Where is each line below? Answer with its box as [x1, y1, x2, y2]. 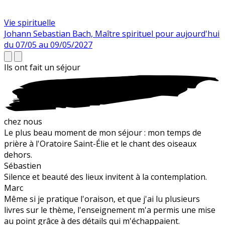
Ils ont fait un [4, 62, 56, 73]
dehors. [4, 149, 32, 161]
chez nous [4, 116, 42, 128]
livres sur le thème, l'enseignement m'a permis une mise [4, 204, 215, 216]
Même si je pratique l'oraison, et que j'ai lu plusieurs [4, 193, 200, 205]
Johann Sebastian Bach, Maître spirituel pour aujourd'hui [4, 28, 219, 40]
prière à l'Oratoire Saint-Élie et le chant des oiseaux [4, 138, 196, 150]
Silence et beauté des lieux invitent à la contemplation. [4, 171, 207, 183]
